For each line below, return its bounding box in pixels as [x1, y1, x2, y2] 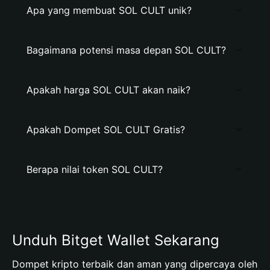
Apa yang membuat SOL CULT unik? [27, 4, 192, 16]
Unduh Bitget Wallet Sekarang [12, 231, 219, 249]
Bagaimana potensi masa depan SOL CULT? [27, 44, 226, 56]
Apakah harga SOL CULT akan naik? [27, 84, 190, 96]
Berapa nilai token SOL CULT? [27, 163, 163, 175]
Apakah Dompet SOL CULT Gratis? [27, 124, 185, 136]
